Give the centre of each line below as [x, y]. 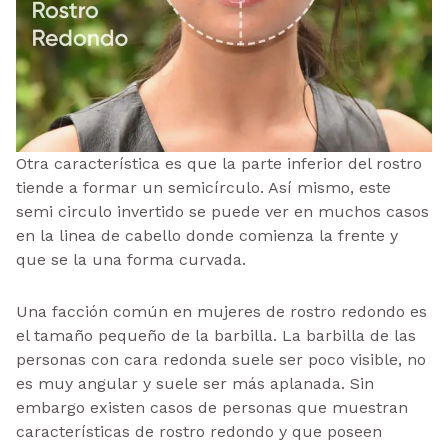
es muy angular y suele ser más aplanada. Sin [195, 383]
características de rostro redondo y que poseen [199, 431]
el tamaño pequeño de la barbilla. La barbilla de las [216, 335]
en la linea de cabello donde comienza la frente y [207, 235]
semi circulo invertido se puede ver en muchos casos [222, 211]
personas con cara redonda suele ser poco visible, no [221, 359]
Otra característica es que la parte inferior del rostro [219, 163]
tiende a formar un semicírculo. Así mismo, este [203, 187]
